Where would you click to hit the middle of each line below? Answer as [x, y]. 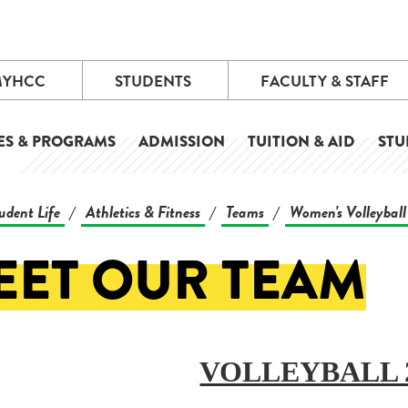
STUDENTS [153, 82]
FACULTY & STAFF [324, 82]
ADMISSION [182, 142]
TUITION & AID [301, 142]
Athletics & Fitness [143, 212]
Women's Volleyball [347, 212]
